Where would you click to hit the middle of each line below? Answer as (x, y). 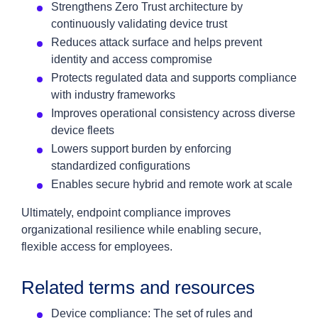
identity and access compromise (132, 59)
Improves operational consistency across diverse (173, 113)
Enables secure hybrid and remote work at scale (172, 184)
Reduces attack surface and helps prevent (157, 42)
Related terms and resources (138, 287)
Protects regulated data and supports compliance (174, 78)
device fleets (83, 130)
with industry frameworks (113, 95)
